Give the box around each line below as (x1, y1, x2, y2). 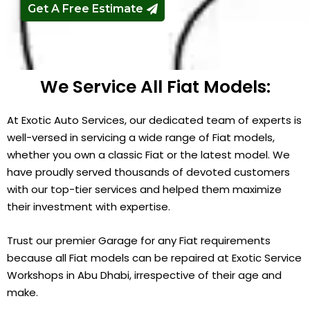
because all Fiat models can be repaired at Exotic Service (7, 250, 302, 265)
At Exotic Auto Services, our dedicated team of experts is (7, 112, 302, 127)
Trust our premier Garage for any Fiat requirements (7, 232, 271, 248)
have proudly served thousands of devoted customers (7, 164, 290, 179)
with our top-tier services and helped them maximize (7, 181, 282, 197)
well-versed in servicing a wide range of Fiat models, (7, 129, 275, 145)
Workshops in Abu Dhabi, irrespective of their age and (7, 267, 282, 282)
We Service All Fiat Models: (39, 74, 271, 99)
